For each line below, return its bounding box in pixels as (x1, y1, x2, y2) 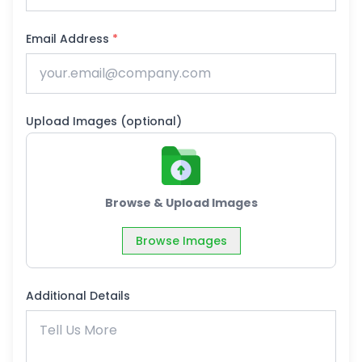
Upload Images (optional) (26, 113, 182, 129)
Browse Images (135, 233, 227, 249)
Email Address (26, 31, 112, 47)
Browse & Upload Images (104, 195, 258, 211)
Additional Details (26, 288, 130, 304)
